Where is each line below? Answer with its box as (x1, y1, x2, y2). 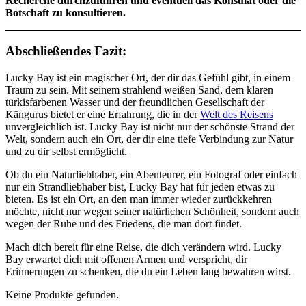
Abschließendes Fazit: (5, 44, 126, 59)
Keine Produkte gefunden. (5, 288, 119, 301)
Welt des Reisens (200, 108, 273, 120)
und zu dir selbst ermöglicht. (5, 145, 127, 157)
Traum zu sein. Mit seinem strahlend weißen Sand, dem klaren (5, 83, 273, 96)
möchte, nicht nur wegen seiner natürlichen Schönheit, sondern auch (5, 205, 299, 217)
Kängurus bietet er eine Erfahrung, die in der (5, 108, 200, 120)
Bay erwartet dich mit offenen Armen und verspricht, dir (5, 253, 247, 265)
